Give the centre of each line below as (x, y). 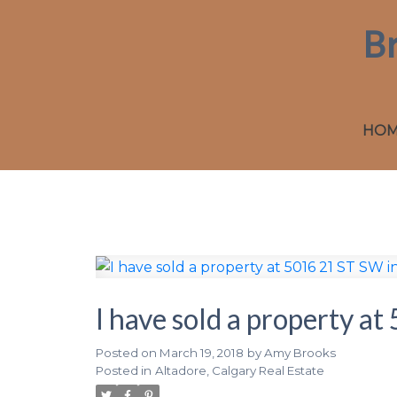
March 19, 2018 (201, 352)
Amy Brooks (300, 352)
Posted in (123, 370)
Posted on (127, 352)
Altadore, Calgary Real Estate (239, 370)
